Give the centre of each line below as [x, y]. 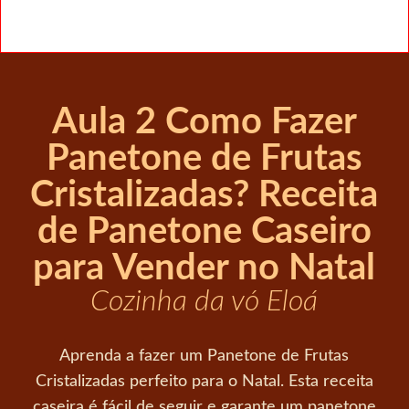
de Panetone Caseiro [204, 232]
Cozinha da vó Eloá [204, 302]
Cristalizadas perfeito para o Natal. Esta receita [204, 382]
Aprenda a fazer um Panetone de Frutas [204, 356]
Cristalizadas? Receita [204, 196]
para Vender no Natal [204, 269]
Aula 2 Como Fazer [204, 123]
